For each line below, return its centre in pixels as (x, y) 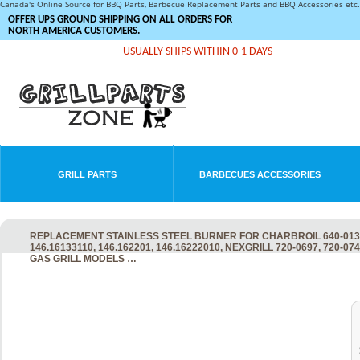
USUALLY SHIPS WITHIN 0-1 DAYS (198, 52)
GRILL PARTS (87, 174)
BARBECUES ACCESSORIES (260, 174)
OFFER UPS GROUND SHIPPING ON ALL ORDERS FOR (120, 20)
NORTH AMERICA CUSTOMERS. (74, 31)
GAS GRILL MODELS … (83, 259)
